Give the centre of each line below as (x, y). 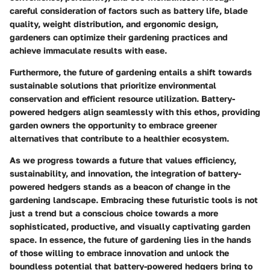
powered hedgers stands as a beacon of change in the (120, 186)
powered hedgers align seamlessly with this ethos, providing (135, 111)
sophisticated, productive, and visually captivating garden (130, 226)
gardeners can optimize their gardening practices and (119, 37)
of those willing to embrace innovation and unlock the (119, 253)
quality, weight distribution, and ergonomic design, (114, 24)
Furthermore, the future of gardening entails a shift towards (131, 72)
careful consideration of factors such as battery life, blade (129, 10)
